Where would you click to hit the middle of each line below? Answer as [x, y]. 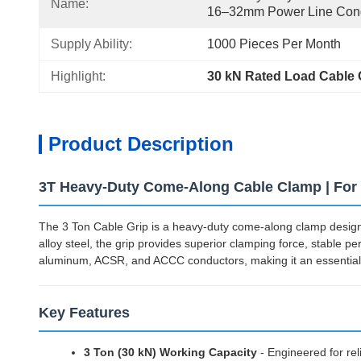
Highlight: [78, 76]
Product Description [141, 144]
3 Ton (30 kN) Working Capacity [170, 352]
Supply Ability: [91, 44]
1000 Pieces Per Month [274, 44]
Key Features [84, 313]
